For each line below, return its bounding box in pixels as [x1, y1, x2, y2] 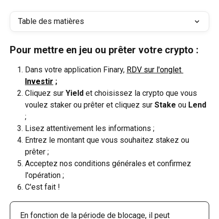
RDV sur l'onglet [127, 65, 183, 74]
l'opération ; [25, 171, 64, 180]
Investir [25, 77, 53, 86]
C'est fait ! [25, 182, 60, 192]
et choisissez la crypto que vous [84, 88, 199, 98]
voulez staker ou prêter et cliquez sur [25, 100, 154, 109]
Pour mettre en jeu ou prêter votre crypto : [10, 44, 198, 56]
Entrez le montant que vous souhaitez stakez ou [25, 135, 191, 145]
